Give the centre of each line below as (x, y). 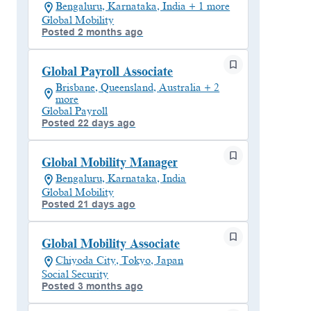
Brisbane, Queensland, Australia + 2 (138, 87)
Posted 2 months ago (93, 32)
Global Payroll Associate (108, 71)
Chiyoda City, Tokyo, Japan (120, 260)
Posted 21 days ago (89, 204)
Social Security (75, 274)
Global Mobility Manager (110, 163)
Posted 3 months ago (93, 286)
